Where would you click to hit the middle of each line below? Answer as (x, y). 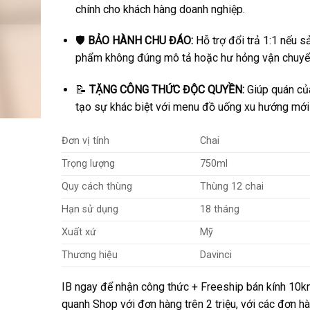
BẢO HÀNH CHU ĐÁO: (141, 41)
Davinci (216, 255)
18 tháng (219, 209)
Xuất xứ (79, 232)
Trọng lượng (88, 163)
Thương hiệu (89, 255)
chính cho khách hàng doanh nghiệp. (161, 9)
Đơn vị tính (85, 140)
